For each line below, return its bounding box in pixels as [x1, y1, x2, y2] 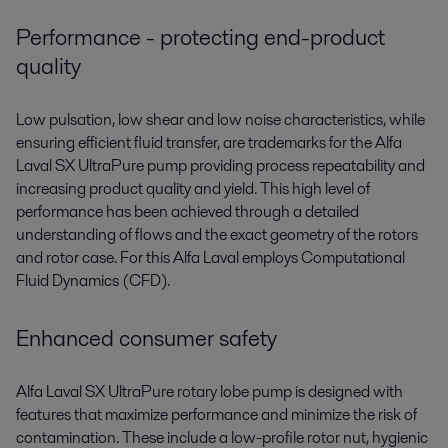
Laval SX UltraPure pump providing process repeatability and [16, 153, 425, 177]
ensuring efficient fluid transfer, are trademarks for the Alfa [16, 130, 402, 154]
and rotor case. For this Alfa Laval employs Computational [16, 245, 405, 269]
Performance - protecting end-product [16, 20, 385, 53]
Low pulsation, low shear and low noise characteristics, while [16, 107, 425, 131]
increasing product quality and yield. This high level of [16, 176, 370, 200]
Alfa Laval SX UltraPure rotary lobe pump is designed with [16, 379, 403, 403]
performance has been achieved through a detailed [16, 199, 359, 223]
